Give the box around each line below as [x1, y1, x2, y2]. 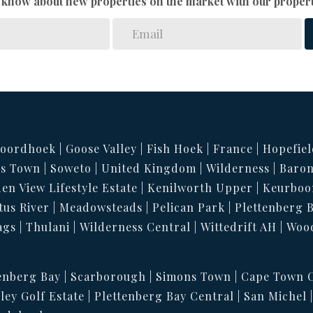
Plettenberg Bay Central [94, 289, 234, 303]
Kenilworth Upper [147, 180, 253, 195]
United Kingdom [101, 161, 196, 175]
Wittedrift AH [201, 219, 277, 234]
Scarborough [71, 269, 146, 284]
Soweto [50, 161, 92, 175]
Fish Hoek [147, 141, 203, 156]
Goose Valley [66, 141, 137, 156]
